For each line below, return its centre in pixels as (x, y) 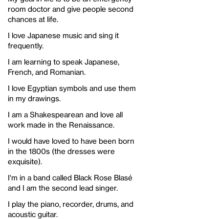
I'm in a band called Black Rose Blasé (70, 177)
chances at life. (33, 19)
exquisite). (25, 161)
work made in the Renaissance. (61, 124)
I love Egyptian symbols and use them (72, 88)
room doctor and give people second (71, 9)
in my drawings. (34, 98)
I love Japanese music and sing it (63, 35)
